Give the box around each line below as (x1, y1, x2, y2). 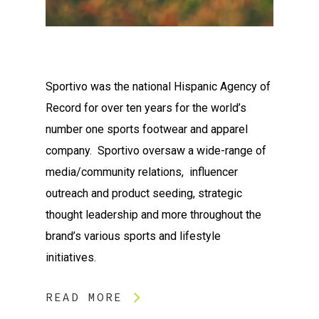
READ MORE (46, 289, 122, 304)
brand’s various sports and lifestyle (46, 229, 221, 243)
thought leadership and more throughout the (46, 207, 261, 221)
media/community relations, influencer (46, 164, 238, 179)
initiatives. (46, 250, 96, 264)
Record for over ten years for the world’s (46, 100, 246, 115)
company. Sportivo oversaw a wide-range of (46, 143, 266, 157)
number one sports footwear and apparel (46, 122, 248, 136)
